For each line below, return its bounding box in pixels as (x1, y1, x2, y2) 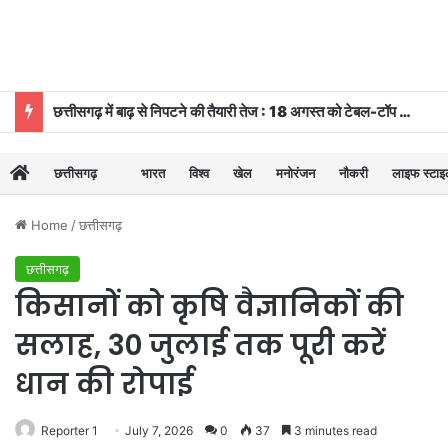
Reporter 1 (41, 422, 98, 438)
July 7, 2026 (125, 422, 193, 438)
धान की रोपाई (15, 364, 193, 404)
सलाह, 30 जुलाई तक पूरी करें (15, 325, 386, 365)
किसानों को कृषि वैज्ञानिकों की (15, 286, 404, 326)
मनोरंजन (276, 164, 315, 181)
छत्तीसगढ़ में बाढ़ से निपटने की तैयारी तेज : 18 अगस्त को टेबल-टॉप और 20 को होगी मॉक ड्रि (399, 101, 411, 121)
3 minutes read (291, 422, 377, 438)
